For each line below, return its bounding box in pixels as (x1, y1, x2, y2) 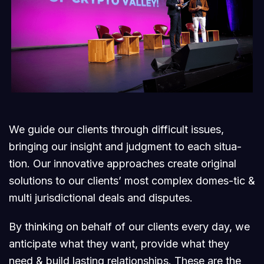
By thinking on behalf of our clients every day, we (9, 220, 250, 233)
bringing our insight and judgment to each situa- (9, 140, 242, 153)
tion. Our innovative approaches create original (9, 157, 236, 170)
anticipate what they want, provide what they (9, 237, 229, 250)
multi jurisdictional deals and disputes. (9, 192, 193, 204)
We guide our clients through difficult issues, (9, 123, 224, 136)
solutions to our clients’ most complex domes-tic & (9, 174, 255, 187)
